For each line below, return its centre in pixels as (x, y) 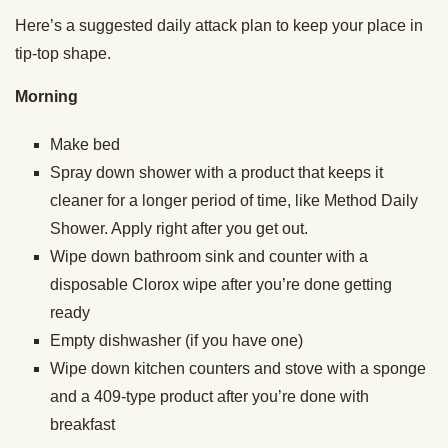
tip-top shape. (63, 53)
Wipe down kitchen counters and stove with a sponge (238, 368)
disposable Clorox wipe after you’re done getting (221, 284)
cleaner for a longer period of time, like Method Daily (234, 200)
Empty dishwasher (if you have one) (176, 340)
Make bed (85, 144)
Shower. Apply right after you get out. (179, 228)
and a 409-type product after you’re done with (209, 396)
